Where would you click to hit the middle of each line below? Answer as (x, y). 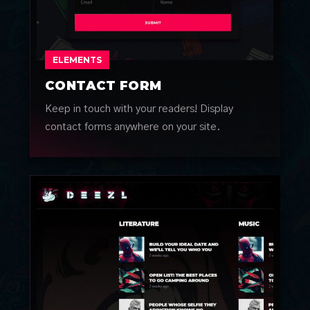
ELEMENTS (77, 60)
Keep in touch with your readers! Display (139, 109)
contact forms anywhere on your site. (133, 127)
